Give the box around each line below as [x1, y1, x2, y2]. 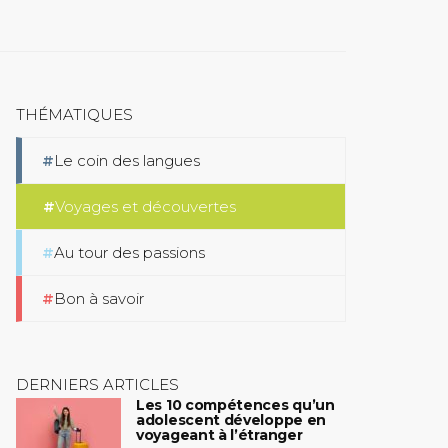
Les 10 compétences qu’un [136, 396, 335, 414]
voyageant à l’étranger [136, 426, 303, 444]
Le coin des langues [54, 151, 200, 170]
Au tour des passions [54, 243, 205, 262]
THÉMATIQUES [16, 105, 133, 124]
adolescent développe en [136, 411, 327, 429]
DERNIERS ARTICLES [16, 375, 179, 394]
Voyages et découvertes [55, 197, 236, 216]
